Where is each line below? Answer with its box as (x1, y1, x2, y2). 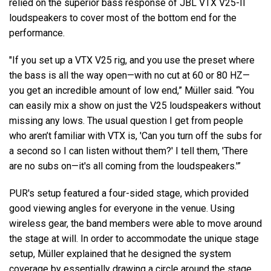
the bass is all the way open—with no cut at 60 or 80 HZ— (9, 70, 250, 82)
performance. (9, 27, 65, 39)
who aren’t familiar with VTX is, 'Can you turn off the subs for (9, 130, 262, 142)
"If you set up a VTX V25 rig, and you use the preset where (9, 54, 255, 67)
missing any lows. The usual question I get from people (9, 115, 243, 127)
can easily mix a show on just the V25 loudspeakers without (9, 100, 261, 112)
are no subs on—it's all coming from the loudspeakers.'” (9, 160, 241, 172)
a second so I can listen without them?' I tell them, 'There (9, 145, 248, 157)
